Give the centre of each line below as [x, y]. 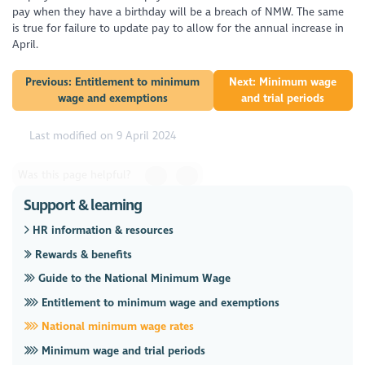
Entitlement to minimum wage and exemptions [158, 303]
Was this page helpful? [75, 175]
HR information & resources [101, 231]
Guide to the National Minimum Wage [133, 279]
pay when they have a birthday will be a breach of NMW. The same [178, 12]
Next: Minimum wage [283, 82]
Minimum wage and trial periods [121, 351]
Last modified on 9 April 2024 [101, 135]
